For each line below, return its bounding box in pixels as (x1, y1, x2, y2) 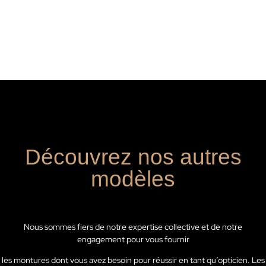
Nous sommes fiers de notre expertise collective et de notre (24, 221, 242, 233)
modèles (91, 167, 175, 192)
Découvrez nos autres (24, 145, 242, 170)
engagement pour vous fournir (77, 234, 189, 245)
